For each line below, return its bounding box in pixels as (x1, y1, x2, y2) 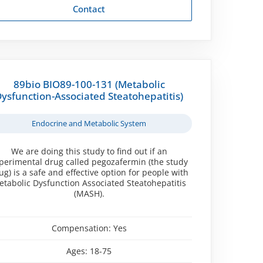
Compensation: (51, 222, 113, 234)
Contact (73, 2, 106, 15)
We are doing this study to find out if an (11, 145, 167, 157)
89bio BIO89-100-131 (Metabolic (13, 77, 165, 91)
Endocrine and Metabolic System (32, 117, 147, 129)
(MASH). (73, 187, 104, 199)
